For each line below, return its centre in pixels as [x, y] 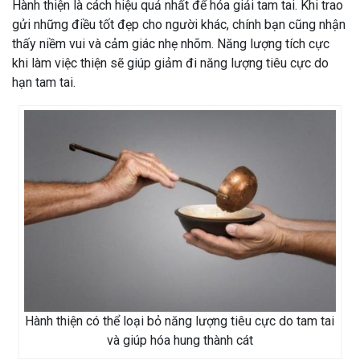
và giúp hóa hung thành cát [180, 341]
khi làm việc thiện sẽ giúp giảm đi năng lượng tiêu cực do [170, 63]
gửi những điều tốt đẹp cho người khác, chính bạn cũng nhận [179, 25]
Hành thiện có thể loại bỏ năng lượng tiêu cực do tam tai [180, 321]
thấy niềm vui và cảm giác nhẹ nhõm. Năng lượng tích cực [171, 44]
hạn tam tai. [44, 83]
